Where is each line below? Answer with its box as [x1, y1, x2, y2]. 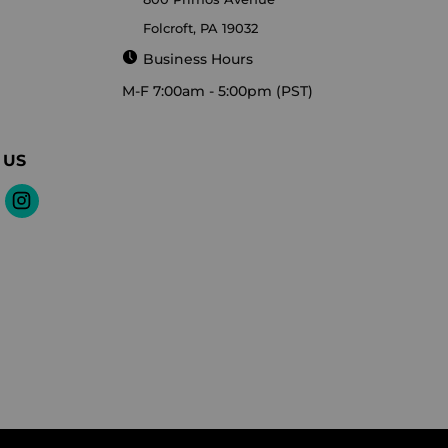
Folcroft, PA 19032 [143, 19, 259, 36]
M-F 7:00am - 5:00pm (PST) [122, 81, 314, 100]
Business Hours [143, 49, 254, 68]
